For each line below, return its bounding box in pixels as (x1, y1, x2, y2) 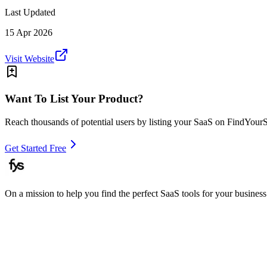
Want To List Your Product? (5, 92, 144, 105)
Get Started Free (5, 142, 66, 153)
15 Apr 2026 (5, 27, 52, 38)
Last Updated (5, 7, 55, 18)
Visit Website (5, 54, 54, 64)
